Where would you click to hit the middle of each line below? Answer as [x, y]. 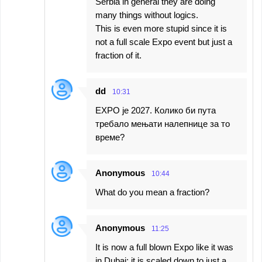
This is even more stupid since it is [161, 28]
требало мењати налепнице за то [163, 123]
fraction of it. [118, 55]
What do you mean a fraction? [152, 192]
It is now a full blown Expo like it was [164, 247]
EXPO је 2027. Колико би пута [156, 110]
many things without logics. [147, 15]
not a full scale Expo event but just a [164, 42]
